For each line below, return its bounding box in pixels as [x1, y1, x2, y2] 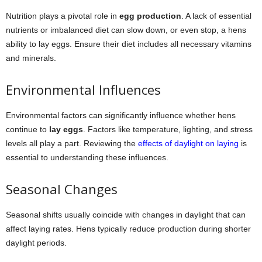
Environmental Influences [6, 80, 161, 98]
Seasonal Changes [6, 180, 118, 198]
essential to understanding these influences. [6, 152, 168, 162]
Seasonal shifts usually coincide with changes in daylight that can [6, 209, 246, 219]
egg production [119, 11, 181, 20]
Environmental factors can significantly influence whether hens [6, 110, 236, 120]
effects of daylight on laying [138, 138, 239, 148]
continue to [6, 124, 49, 134]
